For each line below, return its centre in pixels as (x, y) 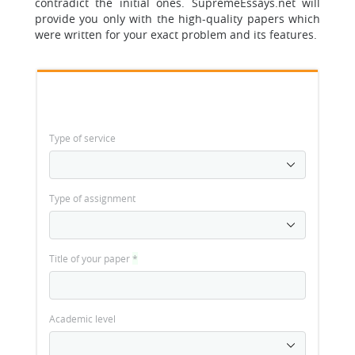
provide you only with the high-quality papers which (177, 19)
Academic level (82, 319)
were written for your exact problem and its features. (176, 34)
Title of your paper (91, 258)
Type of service (82, 138)
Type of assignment (92, 198)
